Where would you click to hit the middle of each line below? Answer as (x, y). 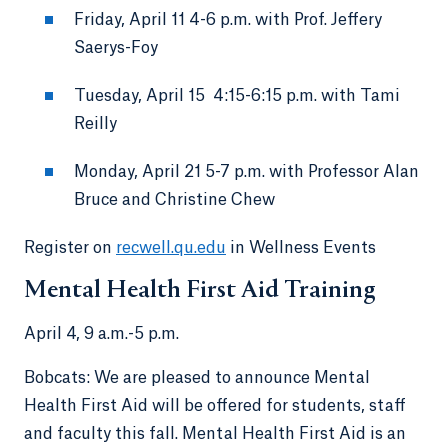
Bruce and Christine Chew (176, 199)
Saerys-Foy (118, 47)
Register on (70, 247)
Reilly (97, 123)
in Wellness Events (303, 247)
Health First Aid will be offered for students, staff (215, 405)
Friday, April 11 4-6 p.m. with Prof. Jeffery (228, 19)
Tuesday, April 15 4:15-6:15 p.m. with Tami (237, 95)
